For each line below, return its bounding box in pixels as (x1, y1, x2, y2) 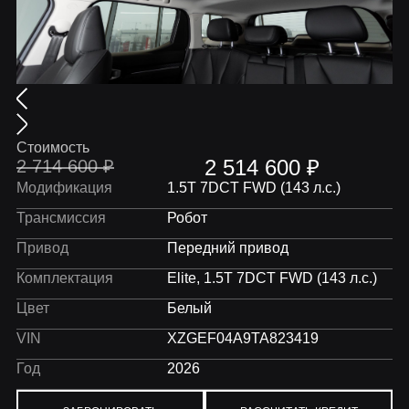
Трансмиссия (16, 209, 106, 225)
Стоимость (16, 139, 89, 155)
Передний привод (166, 239, 288, 256)
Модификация (16, 179, 112, 195)
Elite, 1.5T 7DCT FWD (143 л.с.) (166, 269, 377, 286)
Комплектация (16, 269, 113, 286)
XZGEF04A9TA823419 (166, 330, 319, 346)
